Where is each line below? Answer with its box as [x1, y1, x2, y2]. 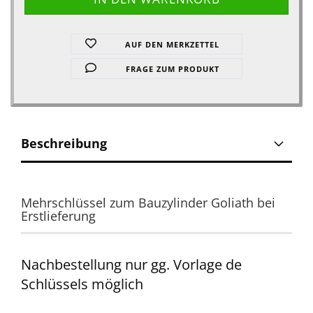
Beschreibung [21, 135, 107, 152]
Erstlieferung [21, 208, 96, 224]
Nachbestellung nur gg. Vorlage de [21, 255, 242, 274]
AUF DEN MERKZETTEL [125, 39, 220, 50]
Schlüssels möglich [21, 275, 143, 293]
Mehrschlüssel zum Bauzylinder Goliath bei [21, 194, 275, 211]
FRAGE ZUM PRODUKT [125, 64, 219, 74]
